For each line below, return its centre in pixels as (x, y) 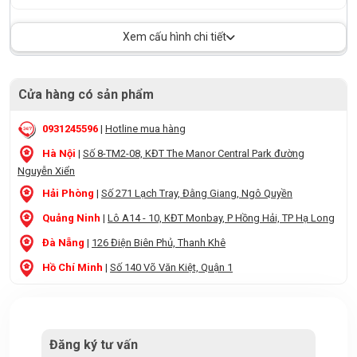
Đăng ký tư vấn (94, 345)
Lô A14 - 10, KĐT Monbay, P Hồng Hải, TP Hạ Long (221, 218)
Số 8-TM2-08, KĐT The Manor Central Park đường (194, 153)
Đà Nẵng (63, 242)
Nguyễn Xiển (46, 171)
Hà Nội (59, 153)
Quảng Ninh (71, 218)
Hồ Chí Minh (73, 267)
